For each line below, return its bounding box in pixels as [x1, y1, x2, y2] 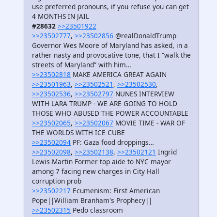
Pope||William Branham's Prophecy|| [32, 196, 152, 205]
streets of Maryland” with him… [32, 60, 131, 70]
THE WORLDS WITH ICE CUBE [32, 128, 125, 138]
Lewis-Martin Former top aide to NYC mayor [32, 157, 171, 167]
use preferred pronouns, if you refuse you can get [32, 2, 189, 12]
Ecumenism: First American [71, 186, 160, 196]
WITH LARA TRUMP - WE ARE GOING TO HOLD [32, 99, 177, 108]
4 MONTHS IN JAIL [32, 12, 89, 21]
